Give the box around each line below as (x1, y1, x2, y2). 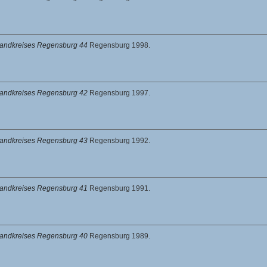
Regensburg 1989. (89, 231, 150, 240)
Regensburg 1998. (89, 41, 150, 49)
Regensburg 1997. (89, 88, 150, 97)
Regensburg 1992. (89, 136, 150, 145)
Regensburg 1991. (89, 184, 150, 193)
